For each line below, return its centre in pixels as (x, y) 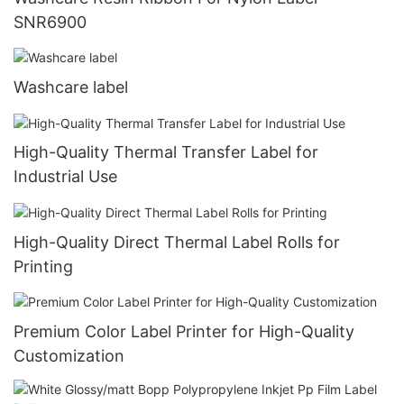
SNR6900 (50, 23)
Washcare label (71, 87)
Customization (69, 355)
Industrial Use (65, 177)
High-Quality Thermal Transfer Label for (166, 152)
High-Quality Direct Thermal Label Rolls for (177, 242)
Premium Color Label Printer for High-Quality (184, 331)
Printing (43, 266)
